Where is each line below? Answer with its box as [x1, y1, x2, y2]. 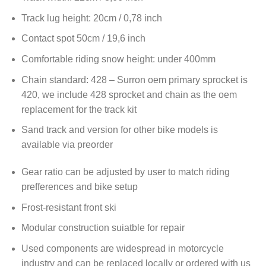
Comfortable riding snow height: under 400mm [21, 53, 216, 64]
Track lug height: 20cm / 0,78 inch [21, 12, 162, 23]
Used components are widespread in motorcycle [21, 243, 224, 254]
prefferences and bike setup [21, 181, 138, 192]
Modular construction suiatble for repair [21, 223, 185, 233]
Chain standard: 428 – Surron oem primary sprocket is [21, 74, 248, 85]
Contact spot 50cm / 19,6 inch [21, 33, 145, 44]
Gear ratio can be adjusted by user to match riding [21, 166, 230, 177]
